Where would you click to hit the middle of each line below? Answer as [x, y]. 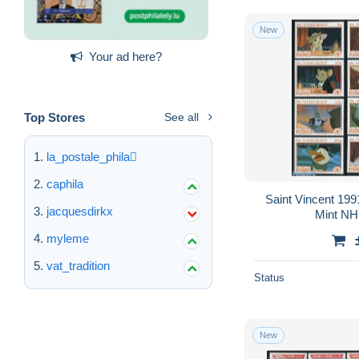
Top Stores [54, 117]
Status [269, 277]
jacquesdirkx [80, 211]
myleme [68, 238]
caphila [65, 184]
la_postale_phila [88, 156]
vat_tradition [78, 265]
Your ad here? [125, 56]
